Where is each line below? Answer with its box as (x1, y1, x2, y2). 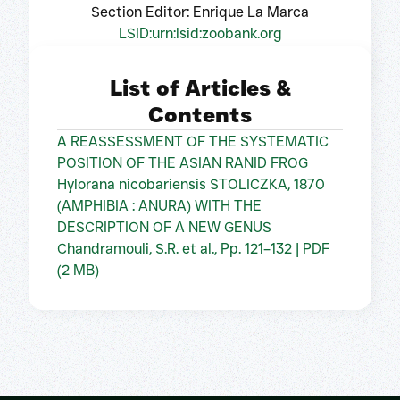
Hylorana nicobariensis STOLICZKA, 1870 (57, 176, 325, 194)
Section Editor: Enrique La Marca (91, 3, 309, 21)
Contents (148, 102, 252, 129)
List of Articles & (109, 75, 291, 102)
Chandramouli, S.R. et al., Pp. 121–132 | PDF (57, 240, 329, 258)
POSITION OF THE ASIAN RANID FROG (57, 154, 308, 172)
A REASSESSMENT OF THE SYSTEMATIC (57, 133, 329, 151)
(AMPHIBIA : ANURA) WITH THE (57, 197, 262, 215)
